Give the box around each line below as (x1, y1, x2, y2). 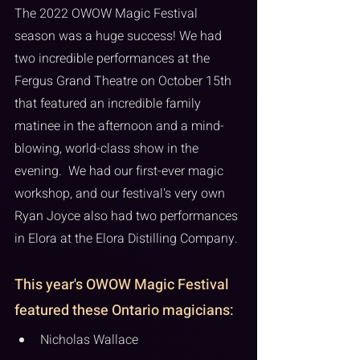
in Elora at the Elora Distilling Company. (14, 229, 241, 249)
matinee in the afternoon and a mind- (14, 117, 224, 137)
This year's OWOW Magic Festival (14, 274, 232, 297)
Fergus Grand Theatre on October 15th (14, 72, 235, 92)
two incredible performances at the (14, 49, 213, 69)
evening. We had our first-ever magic (14, 162, 227, 182)
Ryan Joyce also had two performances (14, 207, 241, 227)
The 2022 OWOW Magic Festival (14, 4, 201, 24)
